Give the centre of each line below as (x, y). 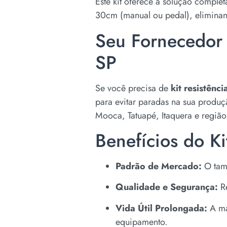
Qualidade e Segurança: (167, 187)
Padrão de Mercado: (159, 166)
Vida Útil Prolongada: (161, 208)
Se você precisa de (133, 88)
